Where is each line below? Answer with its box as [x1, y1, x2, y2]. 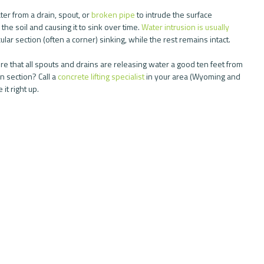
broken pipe [91, 8, 135, 21]
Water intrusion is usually [141, 21, 231, 34]
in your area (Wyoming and [144, 70, 242, 83]
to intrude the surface [135, 8, 214, 21]
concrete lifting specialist [58, 70, 144, 83]
